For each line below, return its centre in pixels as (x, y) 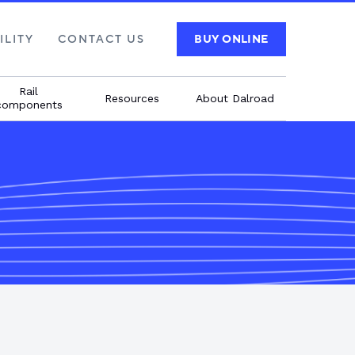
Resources (132, 98)
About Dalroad (235, 98)
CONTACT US (102, 39)
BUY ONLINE (231, 39)
